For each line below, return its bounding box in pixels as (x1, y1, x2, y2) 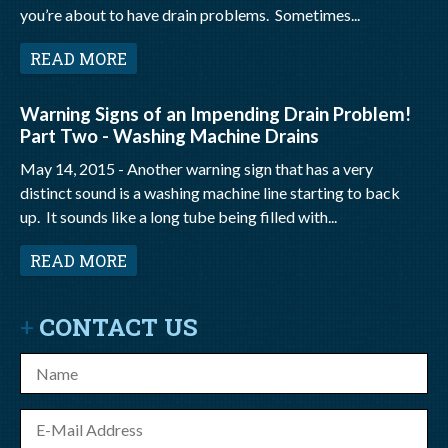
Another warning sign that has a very (127, 159, 373, 178)
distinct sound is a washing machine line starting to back (20, 183, 400, 202)
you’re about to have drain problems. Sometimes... (20, 5, 360, 24)
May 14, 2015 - (20, 159, 127, 178)
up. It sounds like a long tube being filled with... (20, 207, 337, 226)
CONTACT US (39, 311, 198, 343)
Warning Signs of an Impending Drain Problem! (20, 103, 411, 125)
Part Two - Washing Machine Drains (20, 125, 319, 147)
